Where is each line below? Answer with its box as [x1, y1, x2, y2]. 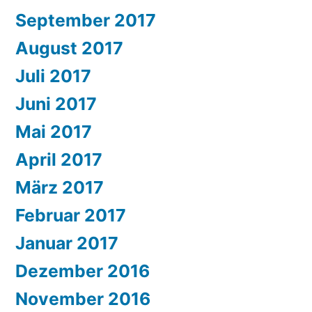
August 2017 [15, 38, 123, 59]
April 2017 [15, 149, 102, 171]
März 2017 [15, 177, 104, 198]
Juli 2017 [15, 65, 91, 87]
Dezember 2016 [15, 260, 150, 282]
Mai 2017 [15, 121, 92, 143]
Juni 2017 [15, 93, 97, 115]
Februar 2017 [15, 205, 126, 226]
